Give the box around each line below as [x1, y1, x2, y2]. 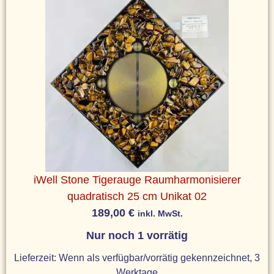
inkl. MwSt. [137, 208, 183, 218]
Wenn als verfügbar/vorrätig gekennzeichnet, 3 [59, 251, 260, 263]
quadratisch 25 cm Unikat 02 [67, 190, 207, 202]
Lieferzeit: [14, 251, 59, 263]
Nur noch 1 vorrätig [86, 229, 188, 242]
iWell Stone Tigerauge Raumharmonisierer [33, 173, 241, 186]
